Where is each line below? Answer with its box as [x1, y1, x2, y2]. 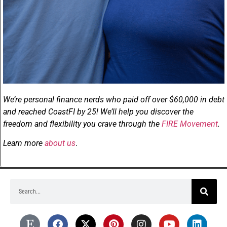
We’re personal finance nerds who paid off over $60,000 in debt [3, 94, 224, 104]
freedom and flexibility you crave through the [3, 119, 162, 129]
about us [45, 138, 75, 148]
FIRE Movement [162, 119, 218, 129]
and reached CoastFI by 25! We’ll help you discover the [3, 106, 194, 117]
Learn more [3, 138, 45, 148]
